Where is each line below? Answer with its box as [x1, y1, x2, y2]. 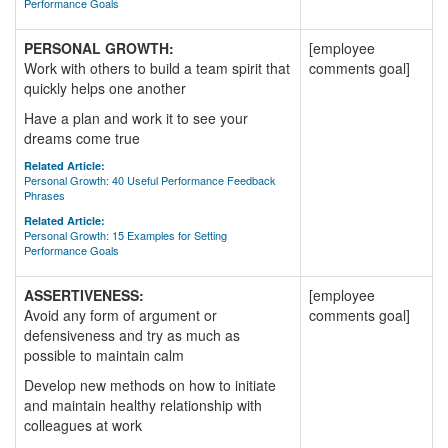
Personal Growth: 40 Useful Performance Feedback [24, 172, 276, 188]
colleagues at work [24, 415, 142, 435]
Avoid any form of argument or [24, 305, 217, 325]
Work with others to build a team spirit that [24, 58, 290, 78]
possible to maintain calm [24, 345, 184, 365]
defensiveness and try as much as [24, 325, 240, 345]
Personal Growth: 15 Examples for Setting [24, 227, 227, 243]
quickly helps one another [24, 78, 186, 98]
